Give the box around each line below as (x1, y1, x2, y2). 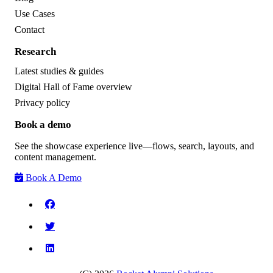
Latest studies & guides (15, 66, 104, 77)
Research (15, 45, 56, 57)
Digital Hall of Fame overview (15, 82, 132, 93)
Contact (15, 24, 44, 35)
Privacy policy (15, 97, 70, 108)
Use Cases (15, 8, 55, 19)
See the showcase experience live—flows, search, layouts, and (15, 140, 254, 151)
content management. (15, 151, 96, 162)
